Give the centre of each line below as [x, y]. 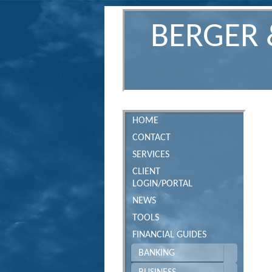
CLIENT [146, 172]
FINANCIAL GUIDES [169, 235]
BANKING [157, 253]
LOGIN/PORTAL [162, 184]
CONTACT [151, 138]
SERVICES [151, 155]
